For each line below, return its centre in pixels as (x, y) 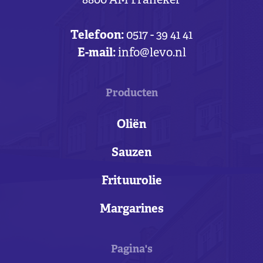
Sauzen (131, 153)
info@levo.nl (152, 53)
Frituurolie (131, 181)
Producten (131, 94)
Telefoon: (97, 36)
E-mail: (96, 53)
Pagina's (131, 250)
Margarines (131, 209)
